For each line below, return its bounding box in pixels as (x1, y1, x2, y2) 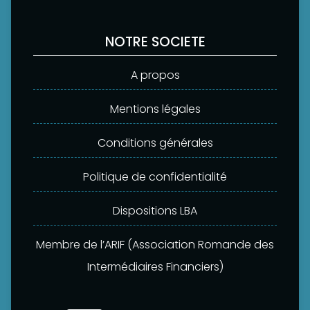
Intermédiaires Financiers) (86, 258, 224, 275)
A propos (130, 66, 180, 83)
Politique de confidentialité (83, 168, 227, 185)
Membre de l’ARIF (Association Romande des (36, 236, 274, 253)
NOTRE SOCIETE (104, 32, 206, 51)
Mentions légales (109, 100, 201, 117)
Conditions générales (97, 134, 213, 151)
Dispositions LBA (113, 202, 197, 219)
